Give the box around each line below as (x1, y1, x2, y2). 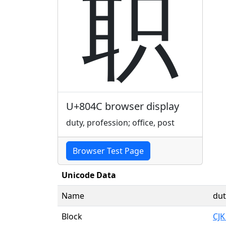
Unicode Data (62, 169, 116, 181)
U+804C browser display (66, 99, 179, 113)
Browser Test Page (73, 145, 144, 156)
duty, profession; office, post (66, 117, 175, 128)
